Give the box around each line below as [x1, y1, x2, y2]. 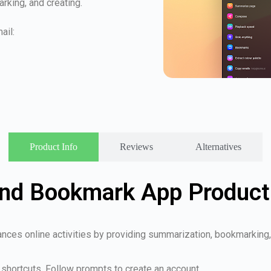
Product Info [30, 142, 77, 152]
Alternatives [195, 142, 241, 152]
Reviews [120, 142, 153, 152]
